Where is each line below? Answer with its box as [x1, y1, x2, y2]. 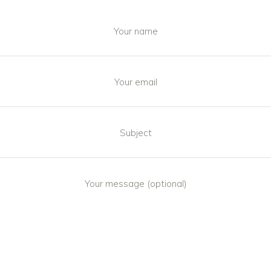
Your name [113, 25, 158, 37]
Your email [114, 76, 157, 88]
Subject [119, 127, 152, 139]
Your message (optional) [84, 178, 187, 189]
